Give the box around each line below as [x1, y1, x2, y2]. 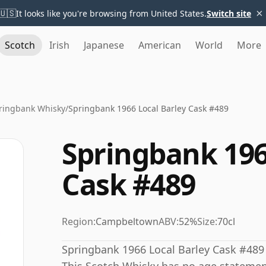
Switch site [207, 7, 251, 19]
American [138, 39, 181, 52]
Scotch [5, 39, 35, 52]
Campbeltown [96, 215, 159, 228]
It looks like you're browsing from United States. [16, 7, 207, 19]
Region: [62, 215, 96, 228]
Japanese [84, 39, 124, 52]
